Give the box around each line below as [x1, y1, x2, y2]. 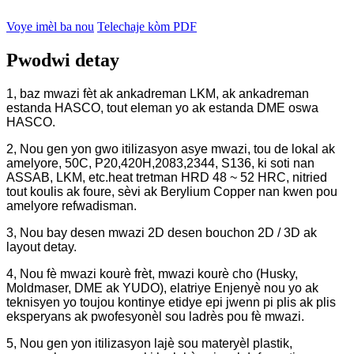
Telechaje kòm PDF [97, 20, 197, 34]
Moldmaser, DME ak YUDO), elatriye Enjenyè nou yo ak [6, 281, 318, 296]
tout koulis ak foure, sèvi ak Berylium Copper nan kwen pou [6, 185, 337, 199]
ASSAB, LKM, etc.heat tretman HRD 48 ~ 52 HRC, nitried [6, 171, 327, 185]
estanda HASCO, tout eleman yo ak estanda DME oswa [6, 101, 318, 115]
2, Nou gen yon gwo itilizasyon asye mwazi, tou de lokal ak [6, 142, 335, 156]
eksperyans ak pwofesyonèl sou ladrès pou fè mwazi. [6, 310, 304, 324]
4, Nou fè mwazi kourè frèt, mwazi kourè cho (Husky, [6, 267, 298, 281]
